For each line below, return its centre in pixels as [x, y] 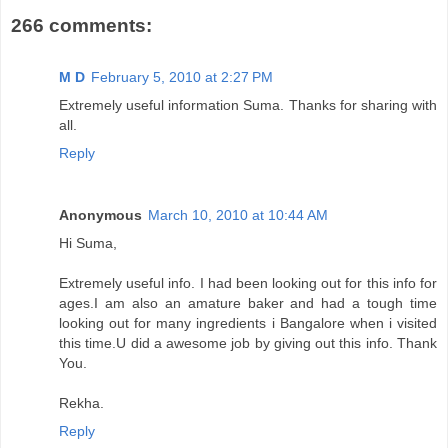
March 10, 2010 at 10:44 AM [238, 215]
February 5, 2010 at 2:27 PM [182, 77]
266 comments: [81, 25]
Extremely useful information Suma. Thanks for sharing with [248, 105]
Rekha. [81, 403]
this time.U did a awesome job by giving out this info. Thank [248, 343]
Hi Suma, [88, 243]
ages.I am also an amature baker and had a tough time [248, 303]
